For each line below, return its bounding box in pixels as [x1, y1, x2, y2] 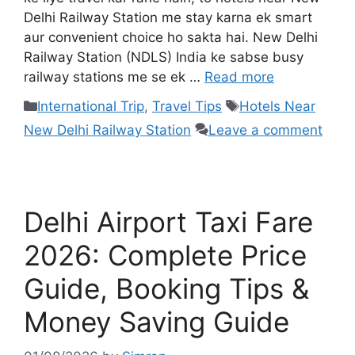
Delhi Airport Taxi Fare [24, 204, 313, 239]
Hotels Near [239, 97, 315, 114]
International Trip [37, 97, 144, 114]
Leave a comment [208, 121, 323, 138]
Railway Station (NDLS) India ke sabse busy [24, 49, 303, 66]
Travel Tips [152, 97, 222, 114]
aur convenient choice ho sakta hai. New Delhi [24, 29, 318, 46]
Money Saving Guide [24, 304, 289, 338]
